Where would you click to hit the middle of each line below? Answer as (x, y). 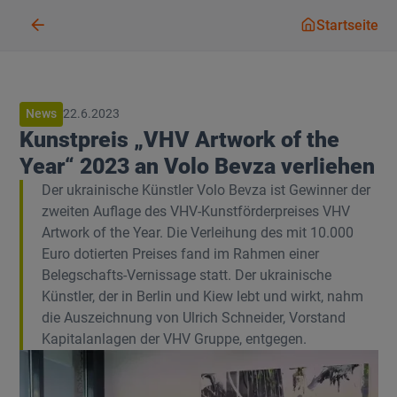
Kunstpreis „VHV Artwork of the (179, 139)
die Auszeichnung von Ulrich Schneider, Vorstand (193, 317)
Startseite (347, 26)
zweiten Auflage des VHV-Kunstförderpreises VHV (195, 211)
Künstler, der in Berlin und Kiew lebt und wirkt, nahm (202, 296)
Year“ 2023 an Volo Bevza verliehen (197, 166)
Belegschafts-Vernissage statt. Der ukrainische (186, 275)
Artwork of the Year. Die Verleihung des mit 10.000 (197, 232)
